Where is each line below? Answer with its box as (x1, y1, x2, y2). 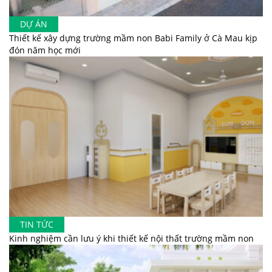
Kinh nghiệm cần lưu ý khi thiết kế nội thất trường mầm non (9, 233, 254, 245)
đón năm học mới (9, 44, 81, 56)
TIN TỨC (20, 219, 53, 231)
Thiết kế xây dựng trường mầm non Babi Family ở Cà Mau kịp (9, 32, 257, 44)
